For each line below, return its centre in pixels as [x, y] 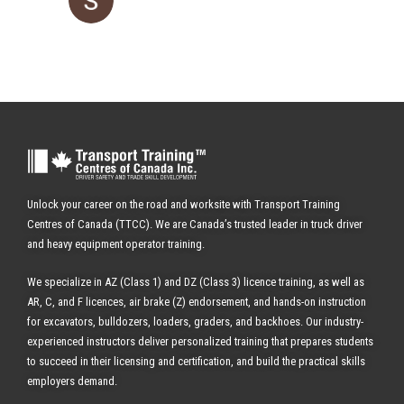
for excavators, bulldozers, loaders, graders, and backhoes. [166, 321]
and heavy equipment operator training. [116, 243]
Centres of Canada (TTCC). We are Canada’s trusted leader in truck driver [195, 224]
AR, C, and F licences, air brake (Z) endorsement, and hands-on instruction [197, 301]
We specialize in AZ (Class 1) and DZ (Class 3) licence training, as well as [196, 281]
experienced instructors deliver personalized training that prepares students [200, 341]
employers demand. [72, 381]
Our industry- [335, 321]
